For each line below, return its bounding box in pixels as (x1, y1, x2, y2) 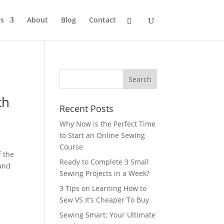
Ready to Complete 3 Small (59, 157, 149, 166)
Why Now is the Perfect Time (59, 119, 156, 128)
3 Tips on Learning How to (59, 183, 147, 193)
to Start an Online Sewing (59, 130, 145, 140)
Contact (88, 15, 116, 24)
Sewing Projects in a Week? (59, 168, 150, 178)
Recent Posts (59, 102, 114, 114)
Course (59, 142, 83, 151)
